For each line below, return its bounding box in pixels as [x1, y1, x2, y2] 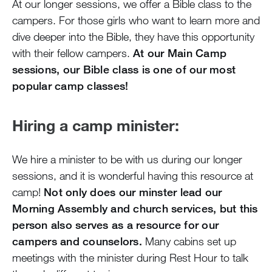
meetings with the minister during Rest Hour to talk [12, 250, 248, 264]
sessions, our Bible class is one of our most [12, 62, 236, 76]
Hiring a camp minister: [12, 115, 179, 134]
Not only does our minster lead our [44, 185, 222, 199]
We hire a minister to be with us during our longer [12, 152, 242, 166]
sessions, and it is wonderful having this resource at [12, 168, 253, 182]
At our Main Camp [133, 46, 226, 59]
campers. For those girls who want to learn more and [12, 13, 260, 27]
